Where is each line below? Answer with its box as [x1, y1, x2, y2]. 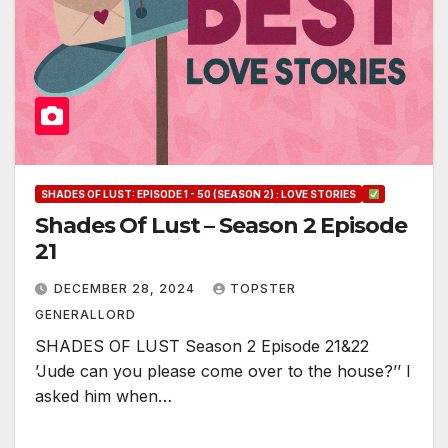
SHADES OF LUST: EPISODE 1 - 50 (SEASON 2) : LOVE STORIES [41, 188, 356, 201]
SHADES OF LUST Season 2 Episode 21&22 [35, 336, 369, 357]
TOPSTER [230, 281, 296, 297]
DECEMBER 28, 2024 [54, 281, 199, 297]
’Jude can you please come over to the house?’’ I [35, 361, 411, 382]
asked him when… [35, 386, 172, 407]
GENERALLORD [35, 307, 136, 323]
